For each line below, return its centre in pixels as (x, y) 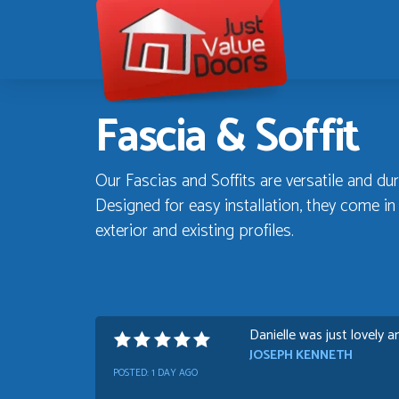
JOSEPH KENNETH (301, 355)
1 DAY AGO (175, 373)
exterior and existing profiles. (195, 232)
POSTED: (132, 373)
